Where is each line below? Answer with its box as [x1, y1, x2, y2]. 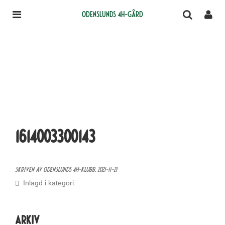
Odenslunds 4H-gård [82, 9, 143, 19]
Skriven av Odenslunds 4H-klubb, [15, 165, 96, 173]
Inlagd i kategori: [19, 179, 76, 187]
